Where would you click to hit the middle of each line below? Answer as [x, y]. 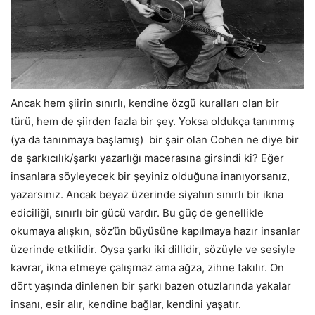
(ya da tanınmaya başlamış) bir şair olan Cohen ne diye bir [155, 139]
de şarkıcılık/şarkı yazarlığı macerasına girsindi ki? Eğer [147, 157]
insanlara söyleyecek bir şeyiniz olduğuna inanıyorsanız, [150, 176]
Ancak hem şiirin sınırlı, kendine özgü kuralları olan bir [145, 103]
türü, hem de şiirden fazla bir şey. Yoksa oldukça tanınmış [153, 121]
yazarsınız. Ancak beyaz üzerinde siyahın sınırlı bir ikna [147, 194]
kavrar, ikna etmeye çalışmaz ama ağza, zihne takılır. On [147, 267]
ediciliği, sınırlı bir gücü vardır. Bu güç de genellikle [137, 212]
